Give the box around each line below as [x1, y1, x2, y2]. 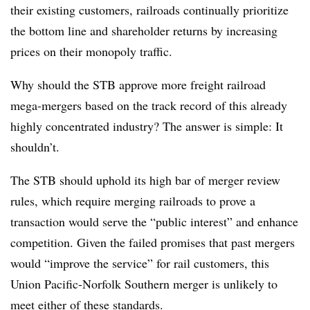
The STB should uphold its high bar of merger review [10, 172, 280, 188]
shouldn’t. [10, 138, 60, 155]
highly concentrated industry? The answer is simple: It [10, 118, 283, 134]
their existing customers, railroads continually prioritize [10, 1, 289, 18]
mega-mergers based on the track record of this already [10, 97, 287, 113]
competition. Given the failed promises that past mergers [10, 234, 295, 250]
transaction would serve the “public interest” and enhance [10, 213, 298, 230]
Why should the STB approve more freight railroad [10, 76, 266, 93]
